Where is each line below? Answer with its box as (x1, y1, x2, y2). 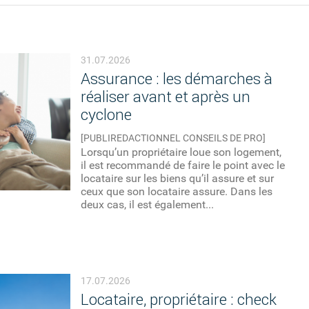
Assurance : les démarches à (81, 70, 273, 89)
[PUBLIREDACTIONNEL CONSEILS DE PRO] (81, 132, 266, 145)
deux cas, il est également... (81, 198, 215, 212)
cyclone (81, 106, 132, 125)
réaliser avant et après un (81, 88, 251, 107)
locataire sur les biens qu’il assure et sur (81, 172, 275, 186)
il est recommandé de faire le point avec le (81, 159, 286, 172)
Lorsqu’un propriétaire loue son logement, (81, 146, 282, 159)
